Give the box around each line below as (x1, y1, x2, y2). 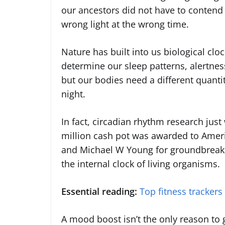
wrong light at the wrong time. (61, 18, 189, 31)
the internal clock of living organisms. (61, 158, 220, 170)
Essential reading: (61, 185, 137, 198)
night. (61, 88, 85, 100)
